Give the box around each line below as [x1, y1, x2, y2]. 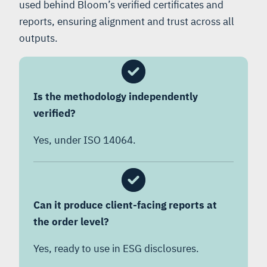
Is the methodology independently [33, 89, 198, 103]
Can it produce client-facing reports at [33, 198, 217, 212]
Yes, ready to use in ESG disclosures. [33, 241, 199, 255]
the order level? [33, 215, 111, 228]
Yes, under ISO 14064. [33, 133, 136, 147]
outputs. [19, 31, 58, 45]
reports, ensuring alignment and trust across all [19, 14, 234, 28]
